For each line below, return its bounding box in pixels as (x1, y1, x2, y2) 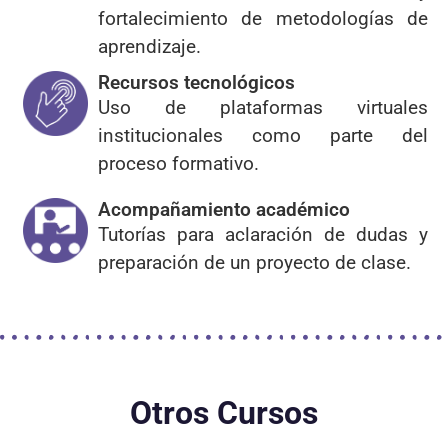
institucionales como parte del (98, 123, 428, 147)
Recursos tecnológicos (98, 70, 295, 94)
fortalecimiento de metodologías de (98, 6, 428, 30)
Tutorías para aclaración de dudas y (98, 222, 428, 246)
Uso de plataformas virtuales (98, 95, 428, 119)
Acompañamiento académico (98, 197, 350, 221)
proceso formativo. (98, 151, 259, 175)
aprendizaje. (98, 34, 201, 58)
